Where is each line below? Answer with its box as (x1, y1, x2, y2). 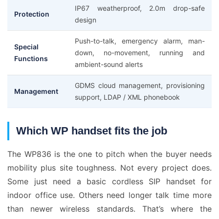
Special (14, 43, 39, 51)
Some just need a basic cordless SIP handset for (7, 176, 212, 186)
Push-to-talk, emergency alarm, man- (75, 37, 205, 45)
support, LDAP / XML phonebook (75, 93, 180, 101)
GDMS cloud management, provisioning (75, 81, 205, 89)
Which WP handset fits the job (16, 125, 167, 137)
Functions (14, 54, 48, 63)
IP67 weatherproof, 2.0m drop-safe (75, 4, 205, 12)
